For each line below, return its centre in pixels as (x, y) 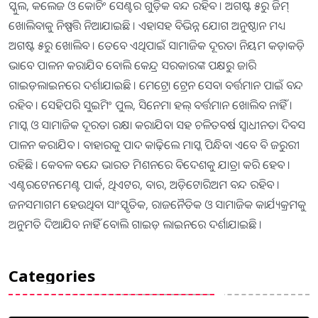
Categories (52, 276)
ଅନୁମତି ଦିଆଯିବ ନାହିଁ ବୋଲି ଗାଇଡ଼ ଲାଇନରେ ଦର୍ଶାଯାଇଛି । (135, 225)
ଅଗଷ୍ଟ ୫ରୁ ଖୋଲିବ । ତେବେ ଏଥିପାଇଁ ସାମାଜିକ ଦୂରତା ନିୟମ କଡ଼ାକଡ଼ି (157, 46)
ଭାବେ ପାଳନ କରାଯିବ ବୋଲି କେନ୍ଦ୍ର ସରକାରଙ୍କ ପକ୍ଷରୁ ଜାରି (132, 66)
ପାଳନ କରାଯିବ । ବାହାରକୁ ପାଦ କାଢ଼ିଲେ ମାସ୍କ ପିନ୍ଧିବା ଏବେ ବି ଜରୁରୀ (154, 145)
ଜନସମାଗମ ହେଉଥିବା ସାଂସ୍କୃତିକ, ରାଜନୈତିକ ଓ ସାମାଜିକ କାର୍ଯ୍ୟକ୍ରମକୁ (157, 205)
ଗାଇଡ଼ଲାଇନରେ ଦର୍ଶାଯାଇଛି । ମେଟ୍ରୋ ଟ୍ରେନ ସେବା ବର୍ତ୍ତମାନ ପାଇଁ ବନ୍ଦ (156, 86)
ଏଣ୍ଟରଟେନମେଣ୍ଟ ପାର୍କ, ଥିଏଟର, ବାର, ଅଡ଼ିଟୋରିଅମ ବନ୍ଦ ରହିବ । (144, 185)
